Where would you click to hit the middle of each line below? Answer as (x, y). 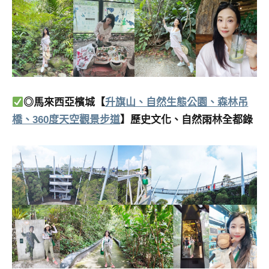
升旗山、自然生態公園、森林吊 (177, 103)
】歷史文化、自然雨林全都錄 (186, 120)
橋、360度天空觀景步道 (66, 120)
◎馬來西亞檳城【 (65, 103)
